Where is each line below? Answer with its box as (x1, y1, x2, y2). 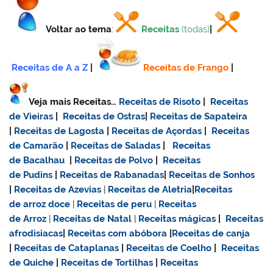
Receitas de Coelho (126, 242, 212, 253)
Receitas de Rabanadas (60, 169, 165, 180)
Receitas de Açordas (112, 125, 202, 136)
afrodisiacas (9, 227, 63, 239)
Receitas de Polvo (74, 154, 154, 166)
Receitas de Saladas (71, 140, 161, 151)
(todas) (182, 23, 210, 35)
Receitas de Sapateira (150, 110, 248, 122)
